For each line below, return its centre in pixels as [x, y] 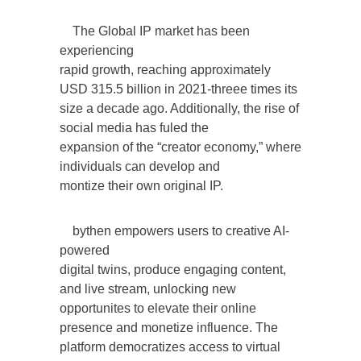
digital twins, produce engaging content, [173, 269]
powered [85, 250]
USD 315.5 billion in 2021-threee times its [178, 89]
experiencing [97, 50]
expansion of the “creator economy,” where [180, 147]
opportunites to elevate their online [158, 308]
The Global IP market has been [155, 31]
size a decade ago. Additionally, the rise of [179, 108]
